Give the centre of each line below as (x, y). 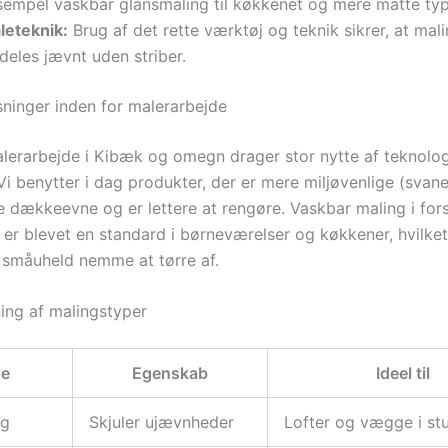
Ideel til (403, 373)
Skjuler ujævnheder (161, 422)
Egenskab (170, 373)
